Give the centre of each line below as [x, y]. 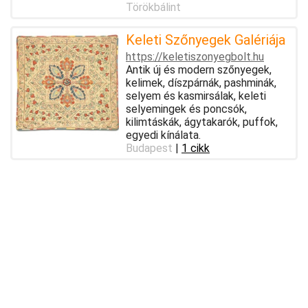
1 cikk [196, 148]
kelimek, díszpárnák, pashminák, [201, 82]
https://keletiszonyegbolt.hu [195, 56]
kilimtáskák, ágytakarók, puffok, [202, 122]
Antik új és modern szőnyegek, [199, 69]
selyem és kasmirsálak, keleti [196, 96]
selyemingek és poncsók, [186, 109]
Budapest [149, 148]
